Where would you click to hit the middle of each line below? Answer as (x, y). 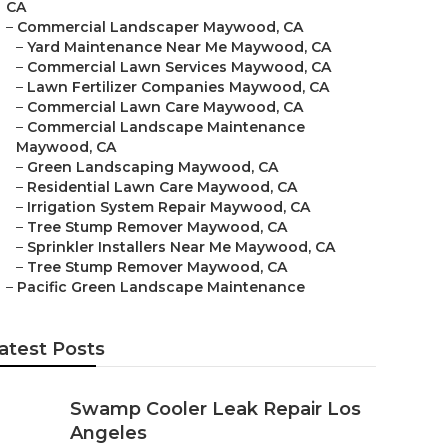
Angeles (108, 433)
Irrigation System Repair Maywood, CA (168, 207)
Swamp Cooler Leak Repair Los (215, 409)
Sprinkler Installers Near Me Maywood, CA (181, 247)
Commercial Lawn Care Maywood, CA (165, 107)
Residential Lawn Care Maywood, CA (162, 187)
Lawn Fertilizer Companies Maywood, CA (178, 87)
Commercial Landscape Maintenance (166, 127)
